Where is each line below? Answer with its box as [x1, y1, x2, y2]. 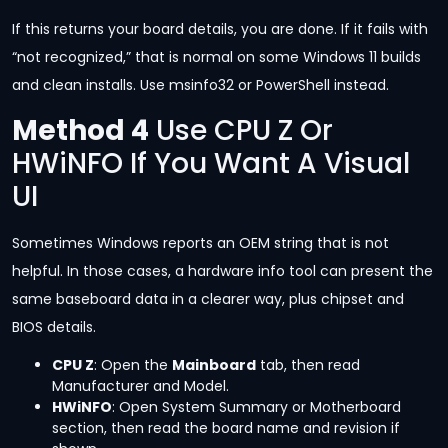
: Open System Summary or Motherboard [112, 396, 401, 417]
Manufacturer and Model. [52, 375, 229, 396]
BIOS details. [12, 316, 96, 337]
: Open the [94, 354, 172, 375]
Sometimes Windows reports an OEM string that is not [12, 232, 389, 253]
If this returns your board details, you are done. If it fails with [12, 19, 428, 40]
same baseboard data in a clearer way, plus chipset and [12, 288, 404, 309]
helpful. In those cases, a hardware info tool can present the [12, 260, 433, 281]
